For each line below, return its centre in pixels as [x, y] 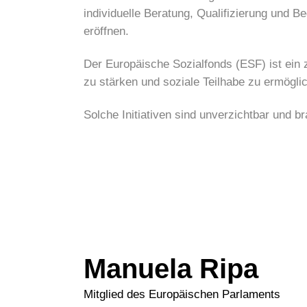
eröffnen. [106, 32]
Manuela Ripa [171, 269]
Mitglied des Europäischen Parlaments [182, 295]
